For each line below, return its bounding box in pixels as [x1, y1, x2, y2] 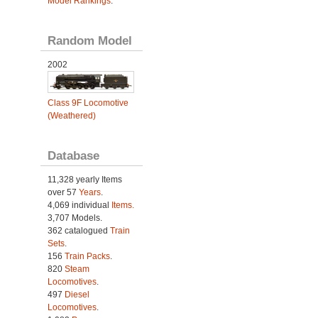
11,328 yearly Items [47, 175, 122, 185]
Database [47, 148, 99, 163]
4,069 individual [47, 200, 111, 211]
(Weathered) [47, 111, 96, 121]
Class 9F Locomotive [47, 98, 128, 109]
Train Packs [64, 251, 110, 262]
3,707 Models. [47, 213, 102, 224]
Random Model [47, 33, 132, 48]
